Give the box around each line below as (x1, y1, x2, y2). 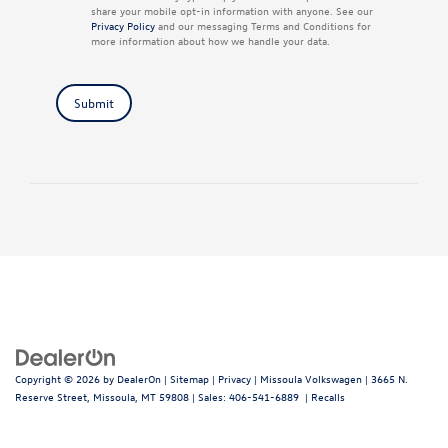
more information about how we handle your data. (91, 32, 330, 48)
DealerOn (117, 370, 161, 386)
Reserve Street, (15, 388, 90, 404)
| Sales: (189, 388, 229, 404)
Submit (74, 93, 114, 111)
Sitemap (170, 370, 209, 386)
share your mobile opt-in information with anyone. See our (91, 2, 373, 18)
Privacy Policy (91, 17, 155, 33)
